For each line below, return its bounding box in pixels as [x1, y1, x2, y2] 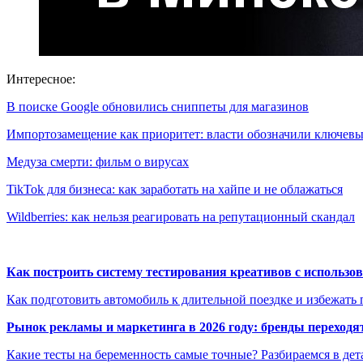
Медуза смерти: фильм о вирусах [6, 154, 189, 169]
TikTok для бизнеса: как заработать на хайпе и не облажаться [6, 181, 343, 196]
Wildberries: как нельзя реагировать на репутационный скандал [6, 209, 355, 224]
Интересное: [6, 71, 75, 86]
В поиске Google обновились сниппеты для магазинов [6, 99, 309, 113]
